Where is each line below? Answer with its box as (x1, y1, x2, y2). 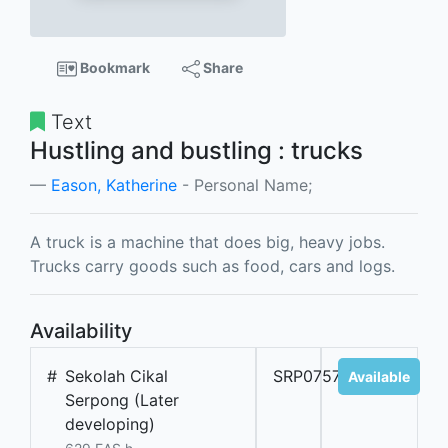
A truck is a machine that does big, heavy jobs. (30, 232, 385, 253)
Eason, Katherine (51, 175, 177, 196)
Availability (30, 319, 132, 344)
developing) (65, 414, 155, 435)
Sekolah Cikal (65, 366, 168, 387)
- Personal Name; (177, 175, 312, 196)
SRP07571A (273, 366, 360, 387)
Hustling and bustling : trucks (30, 136, 363, 166)
